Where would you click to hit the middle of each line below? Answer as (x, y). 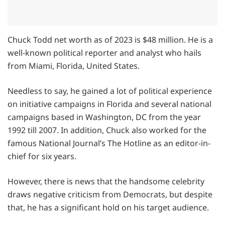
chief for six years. (42, 156)
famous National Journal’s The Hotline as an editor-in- (109, 143)
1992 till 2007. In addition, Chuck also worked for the (107, 130)
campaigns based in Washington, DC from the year (104, 117)
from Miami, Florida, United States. (74, 66)
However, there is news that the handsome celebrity (106, 181)
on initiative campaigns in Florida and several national (109, 104)
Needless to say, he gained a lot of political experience (110, 91)
